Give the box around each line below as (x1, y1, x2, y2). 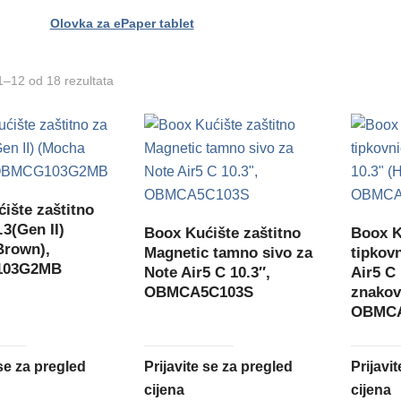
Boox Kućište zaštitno (144, 224, 302, 242)
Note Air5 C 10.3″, (144, 263, 271, 281)
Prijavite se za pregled (144, 358, 294, 374)
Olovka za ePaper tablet (49, 15, 194, 30)
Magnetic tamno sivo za (144, 243, 313, 261)
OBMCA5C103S (144, 283, 254, 301)
